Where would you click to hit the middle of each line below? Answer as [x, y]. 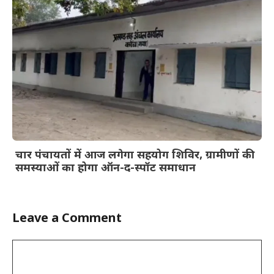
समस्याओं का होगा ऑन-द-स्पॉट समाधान [106, 169]
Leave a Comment [67, 219]
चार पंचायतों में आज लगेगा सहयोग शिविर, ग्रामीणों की [135, 156]
